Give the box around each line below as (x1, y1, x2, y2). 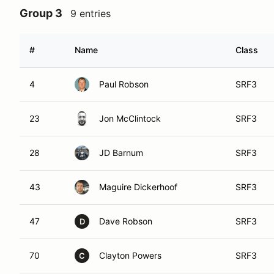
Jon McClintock (99, 113, 161, 124)
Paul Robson (99, 79, 149, 89)
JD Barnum (99, 147, 143, 158)
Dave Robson (99, 216, 152, 226)
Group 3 (20, 7, 62, 20)
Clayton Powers (99, 250, 161, 261)
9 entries (70, 7, 111, 20)
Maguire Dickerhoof (99, 182, 177, 192)
